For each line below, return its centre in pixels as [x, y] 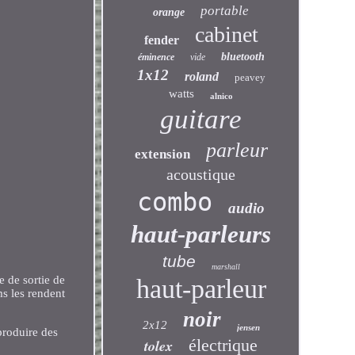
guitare [201, 119]
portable [225, 11]
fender [161, 40]
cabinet [226, 34]
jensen [248, 327]
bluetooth [242, 57]
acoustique [201, 174]
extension [162, 154]
